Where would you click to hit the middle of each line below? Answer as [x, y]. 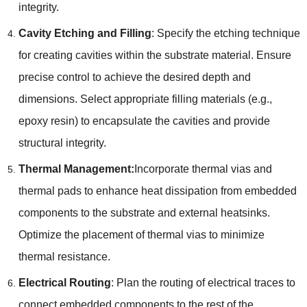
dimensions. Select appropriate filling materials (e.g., [145, 99]
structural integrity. [62, 143]
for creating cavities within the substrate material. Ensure [155, 55]
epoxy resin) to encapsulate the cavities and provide [144, 121]
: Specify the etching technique [225, 33]
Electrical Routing [64, 282]
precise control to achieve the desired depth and [134, 77]
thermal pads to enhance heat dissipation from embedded [157, 191]
